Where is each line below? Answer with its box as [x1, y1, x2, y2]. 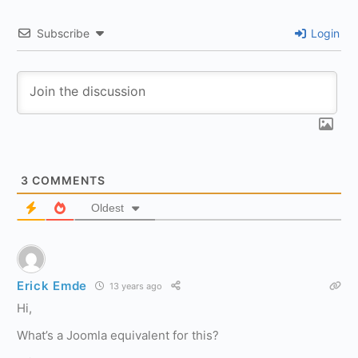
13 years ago [107, 280, 162, 292]
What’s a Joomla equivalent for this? [17, 327, 219, 343]
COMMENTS [29, 173, 105, 187]
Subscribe [37, 26, 89, 40]
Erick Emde [17, 278, 87, 294]
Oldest [91, 201, 124, 214]
